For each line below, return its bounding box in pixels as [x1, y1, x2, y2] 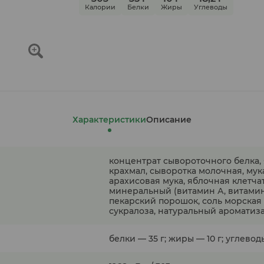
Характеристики [72, 114, 146, 125]
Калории [84, 2, 115, 11]
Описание [146, 114, 192, 125]
